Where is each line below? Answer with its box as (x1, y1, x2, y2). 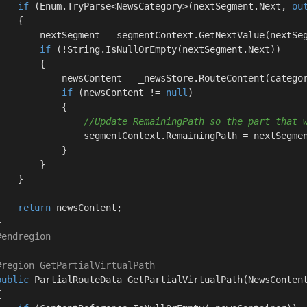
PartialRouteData (29, 274, 127, 285)
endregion (1, 231, 51, 242)
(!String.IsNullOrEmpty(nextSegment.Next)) (51, 44, 281, 55)
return (18, 202, 51, 213)
